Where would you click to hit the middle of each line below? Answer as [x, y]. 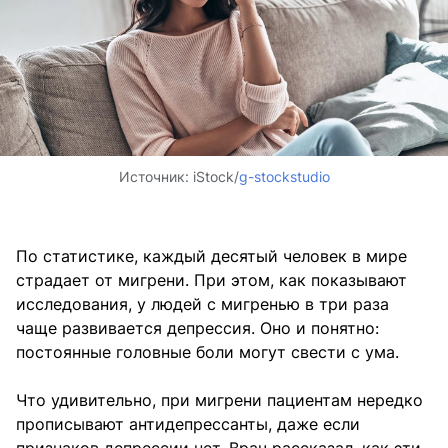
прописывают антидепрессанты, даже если [188, 424]
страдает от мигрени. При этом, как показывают [211, 280]
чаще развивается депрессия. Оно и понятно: [197, 328]
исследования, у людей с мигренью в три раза [202, 304]
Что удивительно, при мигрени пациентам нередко [219, 400]
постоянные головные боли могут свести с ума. [207, 352]
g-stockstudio [284, 177]
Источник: [155, 177]
